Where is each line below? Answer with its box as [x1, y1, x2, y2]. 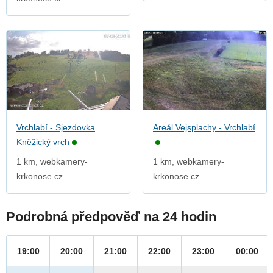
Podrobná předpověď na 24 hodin [6, 209, 216, 225]
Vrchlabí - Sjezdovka [16, 122, 95, 133]
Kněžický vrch [16, 137, 69, 147]
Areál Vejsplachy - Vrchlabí [153, 122, 255, 133]
